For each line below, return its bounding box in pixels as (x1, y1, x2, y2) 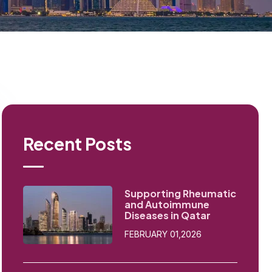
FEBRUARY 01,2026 (124, 229, 202, 239)
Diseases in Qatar (124, 209, 211, 222)
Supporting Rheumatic (124, 187, 236, 200)
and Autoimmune (124, 198, 209, 211)
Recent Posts (22, 133, 132, 154)
